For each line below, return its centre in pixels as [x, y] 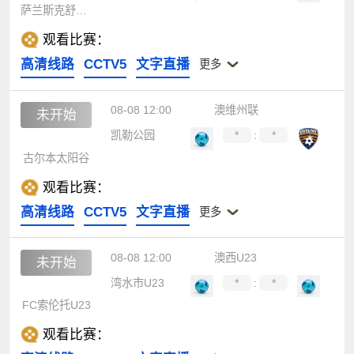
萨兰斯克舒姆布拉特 [82, 10]
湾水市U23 [137, 282]
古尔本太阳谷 [56, 158]
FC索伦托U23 [56, 305]
